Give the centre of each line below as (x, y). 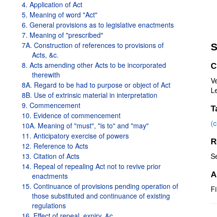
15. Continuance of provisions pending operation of (100, 186)
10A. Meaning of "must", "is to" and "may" (85, 125)
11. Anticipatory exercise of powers (75, 136)
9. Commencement (51, 105)
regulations (49, 205)
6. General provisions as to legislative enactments (98, 25)
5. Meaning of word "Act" (60, 15)
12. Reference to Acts (55, 146)
